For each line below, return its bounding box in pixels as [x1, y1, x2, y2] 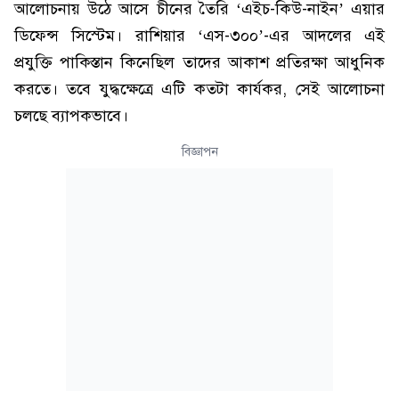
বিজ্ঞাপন [181, 144, 218, 159]
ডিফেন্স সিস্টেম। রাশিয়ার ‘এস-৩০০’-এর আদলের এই [14, 26, 385, 45]
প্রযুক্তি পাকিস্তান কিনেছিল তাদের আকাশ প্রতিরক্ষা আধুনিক [14, 53, 385, 72]
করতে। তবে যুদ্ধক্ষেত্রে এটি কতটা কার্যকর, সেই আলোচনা [14, 79, 385, 99]
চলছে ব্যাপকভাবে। [14, 106, 128, 126]
